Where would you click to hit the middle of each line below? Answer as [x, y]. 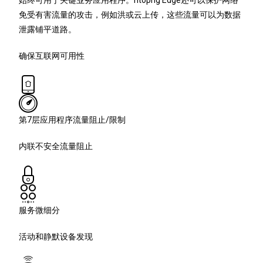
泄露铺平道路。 [48, 30]
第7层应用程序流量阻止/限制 [73, 120]
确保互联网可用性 [52, 56]
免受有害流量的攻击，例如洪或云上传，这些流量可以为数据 [130, 15]
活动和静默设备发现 [56, 237]
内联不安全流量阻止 [56, 146]
